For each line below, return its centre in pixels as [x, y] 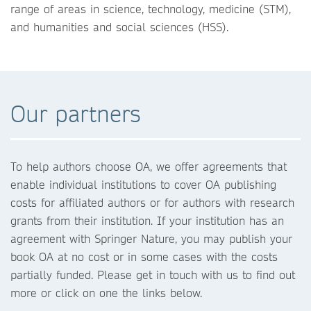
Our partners [76, 114]
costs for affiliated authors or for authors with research [152, 202]
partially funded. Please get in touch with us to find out [153, 275]
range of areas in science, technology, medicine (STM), [151, 9]
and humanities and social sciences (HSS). [119, 27]
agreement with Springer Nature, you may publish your [151, 238]
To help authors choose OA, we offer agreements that [149, 166]
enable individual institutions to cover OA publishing [143, 184]
